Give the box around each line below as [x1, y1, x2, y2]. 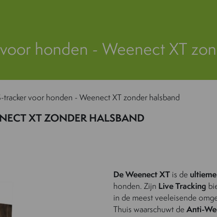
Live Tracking [158, 180, 206, 191]
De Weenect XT [113, 169, 170, 180]
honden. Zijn [113, 180, 158, 191]
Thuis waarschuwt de [113, 203, 186, 215]
